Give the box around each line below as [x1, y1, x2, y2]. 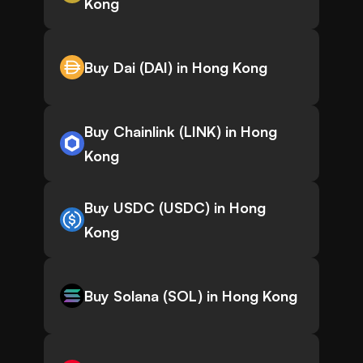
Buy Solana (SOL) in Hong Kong [84, 287, 297, 305]
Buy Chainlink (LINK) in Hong [84, 122, 277, 141]
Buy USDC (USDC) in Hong [84, 199, 266, 217]
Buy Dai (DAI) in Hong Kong [84, 58, 267, 77]
